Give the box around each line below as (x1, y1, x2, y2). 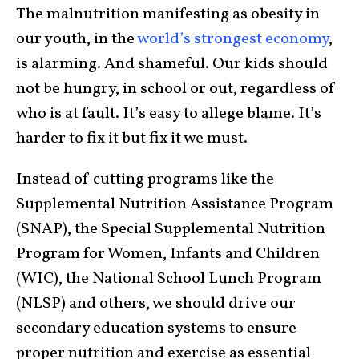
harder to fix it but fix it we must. (16, 127, 251, 151)
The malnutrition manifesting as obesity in (16, 3, 320, 26)
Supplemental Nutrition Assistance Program (16, 193, 333, 216)
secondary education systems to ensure (16, 317, 296, 341)
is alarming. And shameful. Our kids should (16, 53, 328, 76)
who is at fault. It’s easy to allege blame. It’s (16, 103, 321, 126)
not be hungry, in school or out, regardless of (16, 78, 336, 101)
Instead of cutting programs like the (16, 168, 274, 192)
